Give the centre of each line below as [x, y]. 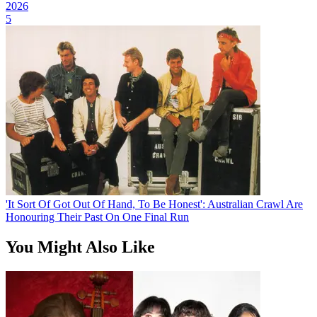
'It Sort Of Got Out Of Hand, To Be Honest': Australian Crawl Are [154, 204]
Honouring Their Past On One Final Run [97, 217]
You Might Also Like [80, 247]
